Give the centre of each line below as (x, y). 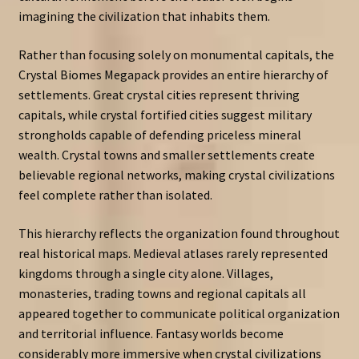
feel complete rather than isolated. (115, 195)
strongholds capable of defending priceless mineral (159, 135)
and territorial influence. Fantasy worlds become (151, 333)
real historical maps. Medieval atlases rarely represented (173, 253)
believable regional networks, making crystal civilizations (176, 175)
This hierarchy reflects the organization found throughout (179, 233)
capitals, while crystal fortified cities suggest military (165, 115)
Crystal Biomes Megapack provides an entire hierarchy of (173, 75)
